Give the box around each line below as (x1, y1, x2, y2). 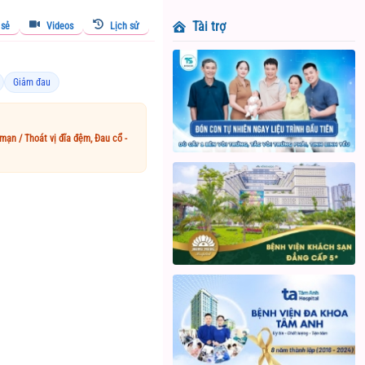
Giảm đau (13, 77, 51, 88)
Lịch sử (110, 20, 139, 32)
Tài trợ (192, 19, 226, 34)
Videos (46, 20, 73, 32)
